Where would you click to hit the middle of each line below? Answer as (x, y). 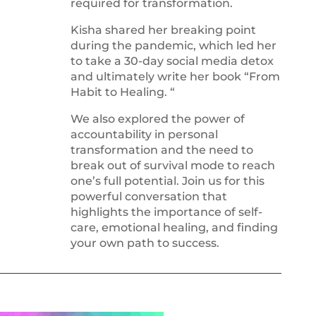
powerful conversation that (148, 196)
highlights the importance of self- (166, 212)
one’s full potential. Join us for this (167, 181)
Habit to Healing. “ (122, 92)
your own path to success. (145, 243)
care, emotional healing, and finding (174, 227)
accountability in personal (144, 134)
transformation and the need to (162, 150)
